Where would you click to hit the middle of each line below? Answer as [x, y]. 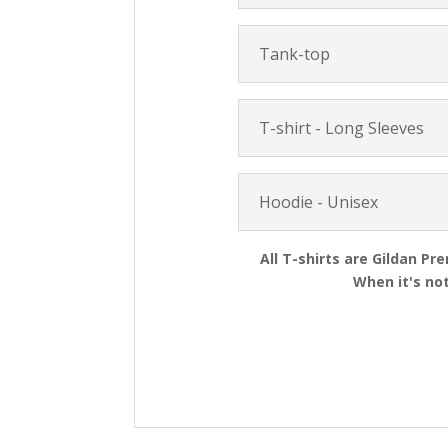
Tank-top [295, 53]
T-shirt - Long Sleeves [342, 127]
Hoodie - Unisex [319, 201]
